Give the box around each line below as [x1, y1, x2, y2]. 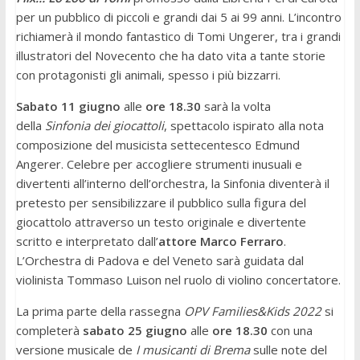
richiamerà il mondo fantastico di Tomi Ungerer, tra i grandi [15, 28, 341, 45]
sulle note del [249, 342, 327, 358]
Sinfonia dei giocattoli [44, 117, 164, 134]
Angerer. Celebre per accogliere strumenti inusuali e [15, 156, 302, 173]
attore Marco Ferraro [157, 233, 284, 250]
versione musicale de [15, 342, 136, 358]
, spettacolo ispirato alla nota [163, 117, 324, 134]
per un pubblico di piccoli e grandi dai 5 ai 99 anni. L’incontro [15, 9, 342, 26]
